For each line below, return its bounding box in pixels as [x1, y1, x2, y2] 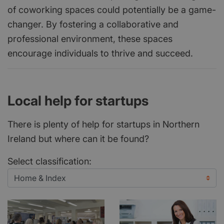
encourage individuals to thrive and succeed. [7, 47, 193, 58]
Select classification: [7, 155, 91, 166]
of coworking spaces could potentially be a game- [7, 4, 216, 15]
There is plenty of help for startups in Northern [7, 118, 199, 129]
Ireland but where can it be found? [7, 133, 149, 144]
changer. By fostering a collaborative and [7, 18, 178, 29]
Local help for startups [7, 92, 148, 109]
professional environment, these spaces [7, 33, 172, 44]
